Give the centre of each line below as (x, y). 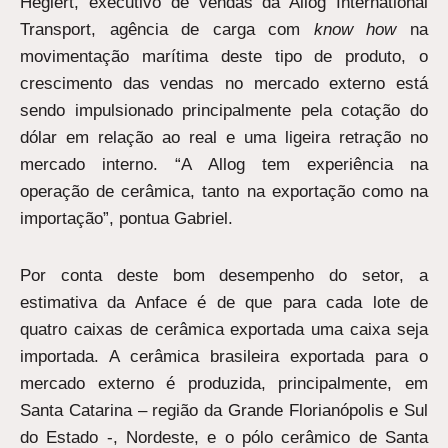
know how (355, 30)
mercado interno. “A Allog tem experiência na (224, 165)
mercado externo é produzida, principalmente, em (224, 384)
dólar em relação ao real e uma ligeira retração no (224, 138)
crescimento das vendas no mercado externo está (224, 84)
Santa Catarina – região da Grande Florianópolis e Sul (224, 411)
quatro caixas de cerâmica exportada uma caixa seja (224, 330)
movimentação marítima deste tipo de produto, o (224, 57)
